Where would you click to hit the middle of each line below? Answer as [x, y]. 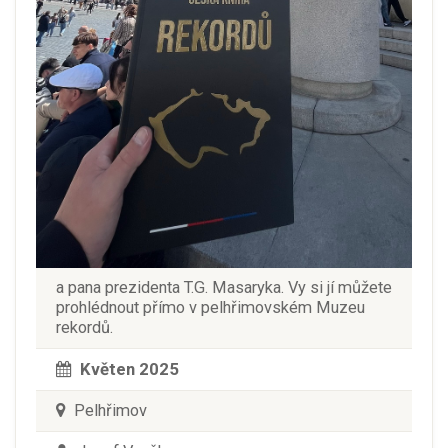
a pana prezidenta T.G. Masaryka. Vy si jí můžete [224, 287]
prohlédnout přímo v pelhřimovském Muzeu [210, 307]
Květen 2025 [129, 368]
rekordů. [84, 327]
